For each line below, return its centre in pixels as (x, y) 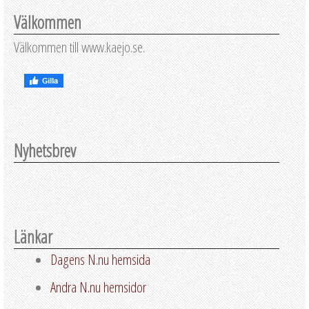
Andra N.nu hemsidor (98, 287)
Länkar (33, 237)
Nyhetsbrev (45, 151)
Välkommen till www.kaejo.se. (79, 47)
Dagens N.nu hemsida (100, 260)
